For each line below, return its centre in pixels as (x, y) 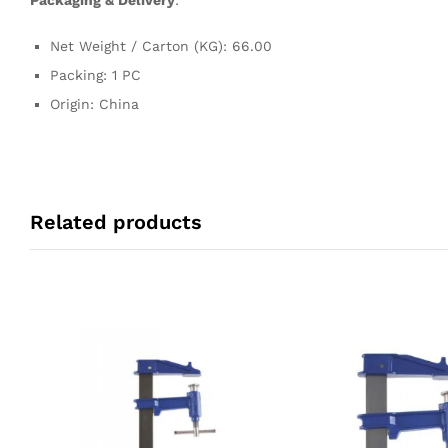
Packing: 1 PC (95, 74)
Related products (116, 221)
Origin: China (94, 103)
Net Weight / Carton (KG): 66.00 (161, 45)
